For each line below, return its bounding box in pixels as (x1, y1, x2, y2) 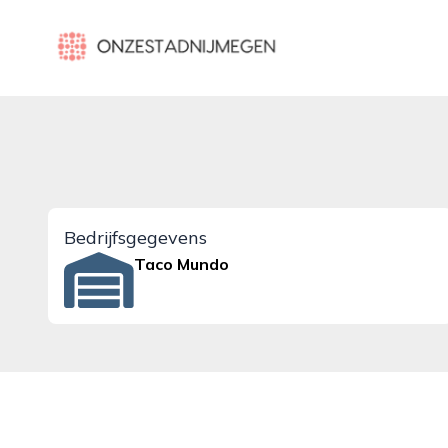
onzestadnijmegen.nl (47, 25, 201, 45)
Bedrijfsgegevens (64, 226, 207, 249)
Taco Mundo (134, 254, 230, 274)
